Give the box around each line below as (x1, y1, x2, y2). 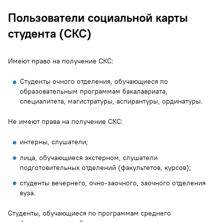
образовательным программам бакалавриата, (20, 87, 167, 96)
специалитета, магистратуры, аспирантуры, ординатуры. (20, 97, 203, 106)
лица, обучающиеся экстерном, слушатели (20, 153, 158, 162)
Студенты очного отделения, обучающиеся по (20, 77, 168, 86)
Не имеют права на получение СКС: (8, 117, 123, 126)
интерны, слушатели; (20, 137, 88, 147)
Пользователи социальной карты (8, 10, 188, 25)
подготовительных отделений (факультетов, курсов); (20, 163, 191, 172)
